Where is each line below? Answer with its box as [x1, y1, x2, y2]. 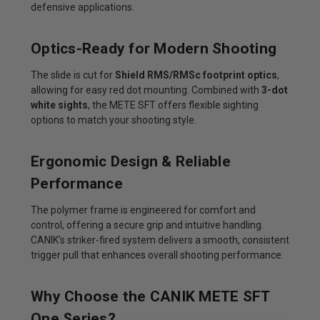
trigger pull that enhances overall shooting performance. [31, 249, 284, 261]
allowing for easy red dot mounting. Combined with [31, 84, 261, 96]
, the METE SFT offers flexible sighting [88, 99, 259, 111]
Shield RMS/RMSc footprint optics [115, 69, 277, 81]
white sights [31, 99, 88, 111]
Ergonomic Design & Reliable [31, 152, 231, 170]
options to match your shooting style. [31, 114, 196, 126]
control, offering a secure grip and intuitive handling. [31, 219, 264, 231]
